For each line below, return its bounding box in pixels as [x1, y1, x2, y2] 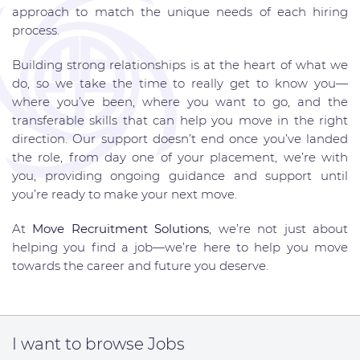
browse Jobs [85, 334, 185, 354]
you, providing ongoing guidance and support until [12, 168, 348, 183]
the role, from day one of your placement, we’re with [12, 149, 348, 165]
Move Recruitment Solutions [32, 221, 210, 236]
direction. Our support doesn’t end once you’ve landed [12, 131, 348, 146]
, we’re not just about [209, 221, 349, 236]
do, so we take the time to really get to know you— [12, 76, 348, 91]
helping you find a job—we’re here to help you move [12, 239, 348, 255]
